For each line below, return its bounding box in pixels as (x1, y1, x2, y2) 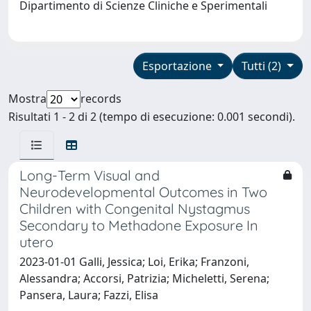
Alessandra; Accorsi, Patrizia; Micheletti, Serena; (19, 270, 269, 286)
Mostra (8, 90, 47, 106)
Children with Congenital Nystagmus (19, 199, 250, 217)
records (81, 90, 121, 106)
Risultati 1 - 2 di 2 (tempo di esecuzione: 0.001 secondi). (8, 108, 295, 124)
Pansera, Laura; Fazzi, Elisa (19, 287, 158, 303)
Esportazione (142, 58, 215, 74)
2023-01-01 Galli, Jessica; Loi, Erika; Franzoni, (19, 253, 249, 269)
